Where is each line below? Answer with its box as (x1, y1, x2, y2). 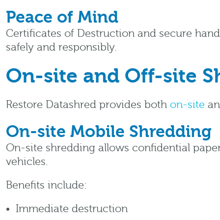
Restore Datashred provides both (6, 99, 170, 111)
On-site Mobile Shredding (6, 122, 212, 141)
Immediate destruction (16, 203, 128, 215)
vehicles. (6, 156, 48, 168)
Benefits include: (6, 179, 87, 192)
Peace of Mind (6, 7, 118, 27)
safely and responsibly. (6, 41, 117, 54)
